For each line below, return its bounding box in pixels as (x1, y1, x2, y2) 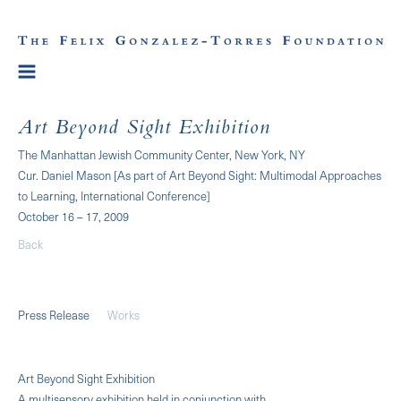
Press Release (18, 305, 90, 323)
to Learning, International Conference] (18, 186, 210, 204)
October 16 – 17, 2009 (18, 207, 129, 225)
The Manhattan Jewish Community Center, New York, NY (18, 145, 305, 163)
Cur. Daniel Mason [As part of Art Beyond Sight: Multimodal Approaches (18, 166, 381, 183)
